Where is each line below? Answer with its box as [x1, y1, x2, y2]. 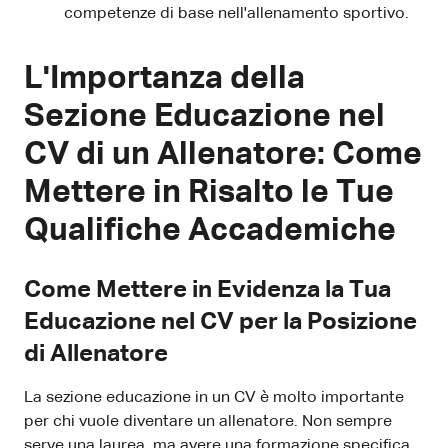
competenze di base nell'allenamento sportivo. [64, 5, 409, 22]
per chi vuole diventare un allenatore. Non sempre [24, 413, 392, 430]
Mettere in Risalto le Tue [24, 176, 394, 209]
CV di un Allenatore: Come [24, 138, 422, 171]
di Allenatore [24, 341, 168, 366]
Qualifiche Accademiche [24, 214, 396, 247]
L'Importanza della [24, 62, 305, 95]
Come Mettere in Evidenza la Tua [24, 277, 391, 302]
